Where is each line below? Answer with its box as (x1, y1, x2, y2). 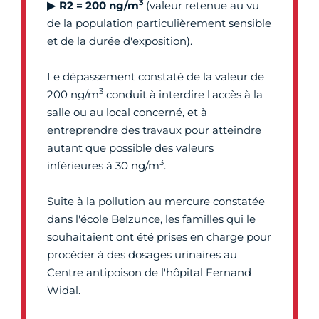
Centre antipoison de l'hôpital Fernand (47, 266, 251, 279)
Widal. (47, 283, 80, 297)
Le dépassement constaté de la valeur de (47, 70, 264, 83)
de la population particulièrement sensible (47, 16, 271, 30)
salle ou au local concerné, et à (47, 105, 207, 119)
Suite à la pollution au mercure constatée (47, 194, 265, 208)
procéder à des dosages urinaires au (47, 248, 237, 261)
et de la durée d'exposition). (47, 34, 192, 48)
